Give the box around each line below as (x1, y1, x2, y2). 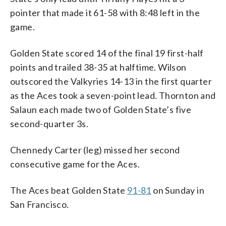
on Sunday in (151, 184, 205, 196)
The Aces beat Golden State (10, 184, 127, 196)
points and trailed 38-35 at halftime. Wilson (10, 61, 187, 73)
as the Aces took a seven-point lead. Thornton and (10, 89, 216, 101)
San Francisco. (10, 198, 69, 210)
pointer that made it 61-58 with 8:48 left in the (10, 7, 200, 18)
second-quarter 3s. (10, 118, 89, 129)
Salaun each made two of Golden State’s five (10, 103, 192, 115)
